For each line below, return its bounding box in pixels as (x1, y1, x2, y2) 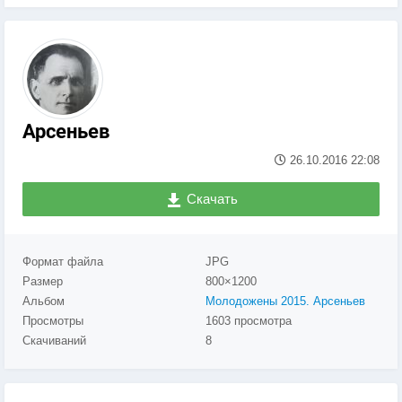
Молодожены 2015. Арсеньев (205, 293, 365, 308)
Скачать (182, 191, 238, 206)
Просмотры (22, 313, 83, 328)
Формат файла (22, 254, 103, 268)
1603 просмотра (205, 313, 292, 328)
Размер (22, 274, 63, 288)
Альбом (22, 293, 65, 308)
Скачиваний (22, 333, 86, 347)
